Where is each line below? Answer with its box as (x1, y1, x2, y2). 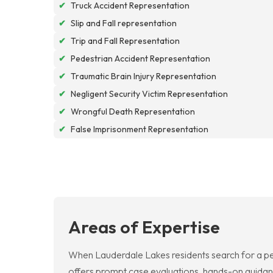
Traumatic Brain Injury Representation (71, 70, 216, 82)
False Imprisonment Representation (71, 123, 208, 135)
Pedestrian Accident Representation (71, 52, 210, 64)
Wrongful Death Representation (71, 105, 195, 117)
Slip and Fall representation (71, 17, 177, 29)
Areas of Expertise (68, 215, 220, 238)
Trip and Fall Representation (71, 35, 180, 46)
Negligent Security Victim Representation (71, 88, 228, 99)
